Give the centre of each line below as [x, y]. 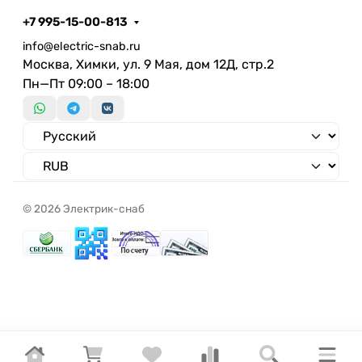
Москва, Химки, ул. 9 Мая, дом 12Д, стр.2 [148, 64]
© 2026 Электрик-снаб [84, 209]
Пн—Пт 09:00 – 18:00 [86, 83]
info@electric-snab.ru [82, 46]
